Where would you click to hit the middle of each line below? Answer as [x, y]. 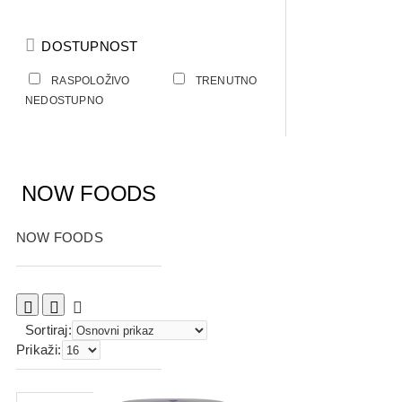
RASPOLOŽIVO [91, 81]
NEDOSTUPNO [64, 100]
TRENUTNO [226, 81]
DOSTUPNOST [88, 46]
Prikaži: [39, 350]
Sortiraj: [48, 330]
